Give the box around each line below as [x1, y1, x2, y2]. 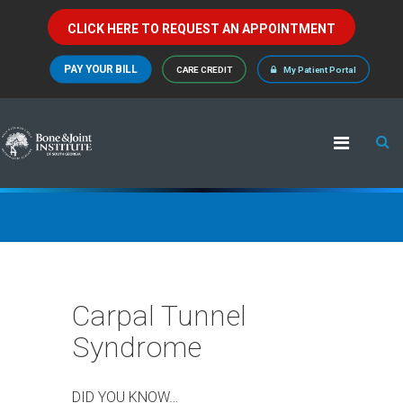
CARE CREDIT [175, 64, 233, 75]
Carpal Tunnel [72, 299, 246, 333]
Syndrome [72, 330, 201, 364]
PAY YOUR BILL [63, 63, 139, 76]
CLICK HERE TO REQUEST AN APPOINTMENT [67, 22, 336, 36]
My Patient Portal [282, 64, 356, 75]
